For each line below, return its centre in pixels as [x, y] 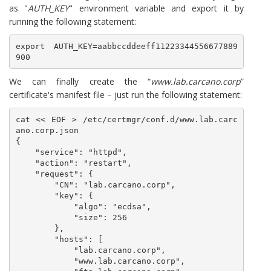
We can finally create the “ [80, 81]
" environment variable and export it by [157, 8]
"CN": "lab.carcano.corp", [35, 184]
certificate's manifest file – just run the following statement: [126, 95]
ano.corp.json [47, 130]
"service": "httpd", [25, 152]
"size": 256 [44, 217]
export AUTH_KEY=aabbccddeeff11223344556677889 [126, 46]
